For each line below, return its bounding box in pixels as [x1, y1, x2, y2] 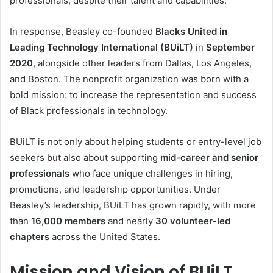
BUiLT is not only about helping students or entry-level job [10, 136, 261, 147]
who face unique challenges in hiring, [69, 168, 233, 179]
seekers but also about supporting [10, 152, 160, 163]
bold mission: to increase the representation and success [10, 89, 257, 101]
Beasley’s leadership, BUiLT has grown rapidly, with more [10, 199, 256, 211]
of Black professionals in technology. [10, 105, 168, 116]
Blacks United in [155, 26, 227, 37]
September [206, 41, 255, 53]
